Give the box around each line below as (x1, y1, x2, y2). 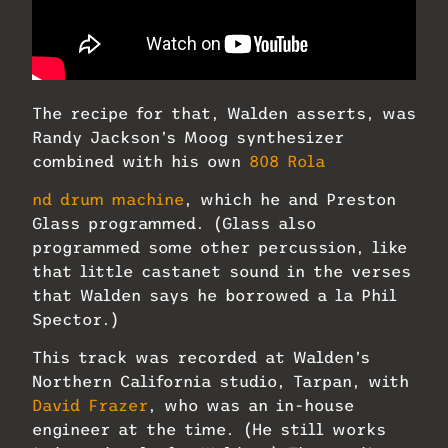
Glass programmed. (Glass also (32, 214, 316, 233)
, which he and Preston (184, 190, 396, 209)
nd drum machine (32, 190, 184, 209)
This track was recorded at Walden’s (32, 348, 370, 367)
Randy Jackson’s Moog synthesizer (32, 127, 344, 146)
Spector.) (32, 310, 120, 329)
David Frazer (32, 396, 148, 415)
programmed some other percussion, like (32, 238, 407, 257)
